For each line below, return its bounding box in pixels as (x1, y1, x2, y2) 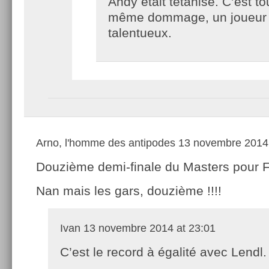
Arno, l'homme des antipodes (36, 136, 175, 149)
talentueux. (108, 25, 172, 40)
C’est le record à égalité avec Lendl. (60, 244, 267, 259)
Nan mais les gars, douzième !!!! (36, 183, 222, 198)
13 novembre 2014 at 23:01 (80, 222, 216, 234)
